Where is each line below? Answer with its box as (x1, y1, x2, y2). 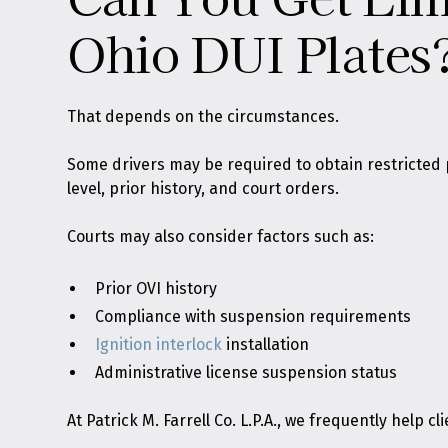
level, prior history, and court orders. (67, 179, 340, 198)
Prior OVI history (95, 279, 218, 298)
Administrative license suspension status (95, 363, 398, 382)
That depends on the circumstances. (67, 107, 340, 126)
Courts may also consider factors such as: (67, 227, 375, 246)
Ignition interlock (95, 335, 223, 354)
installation (222, 335, 310, 354)
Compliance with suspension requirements (95, 307, 412, 326)
